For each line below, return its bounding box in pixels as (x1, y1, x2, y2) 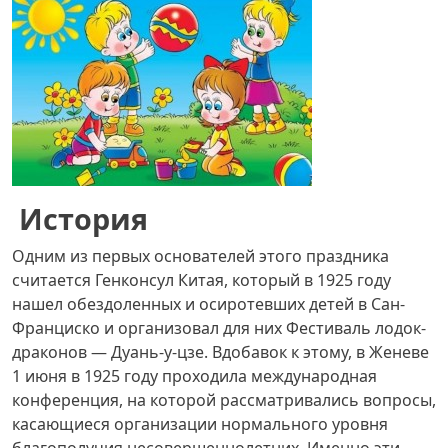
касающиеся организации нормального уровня (12, 413, 388, 435)
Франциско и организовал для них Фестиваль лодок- (12, 317, 426, 339)
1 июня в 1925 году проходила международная (12, 365, 377, 387)
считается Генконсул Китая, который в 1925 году (12, 269, 391, 291)
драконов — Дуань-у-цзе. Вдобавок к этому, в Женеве (12, 341, 429, 363)
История (19, 199, 148, 238)
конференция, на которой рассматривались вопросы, (12, 389, 436, 411)
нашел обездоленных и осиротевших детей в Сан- (12, 293, 405, 315)
